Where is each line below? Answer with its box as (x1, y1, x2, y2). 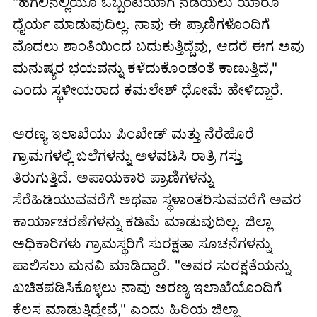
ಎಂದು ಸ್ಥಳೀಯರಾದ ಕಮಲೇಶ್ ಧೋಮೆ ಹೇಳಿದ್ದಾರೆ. (12, 81, 284, 99)
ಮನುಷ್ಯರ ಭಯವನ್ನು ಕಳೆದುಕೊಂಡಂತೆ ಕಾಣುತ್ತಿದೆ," (12, 59, 277, 77)
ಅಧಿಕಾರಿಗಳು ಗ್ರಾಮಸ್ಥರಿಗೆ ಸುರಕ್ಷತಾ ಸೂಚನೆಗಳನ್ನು (12, 235, 271, 253)
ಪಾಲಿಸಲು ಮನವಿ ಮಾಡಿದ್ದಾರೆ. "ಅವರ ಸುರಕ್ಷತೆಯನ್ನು (12, 257, 290, 275)
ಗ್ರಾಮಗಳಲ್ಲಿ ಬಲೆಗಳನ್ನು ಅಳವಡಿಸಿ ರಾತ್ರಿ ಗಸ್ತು (12, 147, 242, 165)
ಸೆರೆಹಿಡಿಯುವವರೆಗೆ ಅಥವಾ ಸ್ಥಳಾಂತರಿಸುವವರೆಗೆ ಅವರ (12, 191, 301, 209)
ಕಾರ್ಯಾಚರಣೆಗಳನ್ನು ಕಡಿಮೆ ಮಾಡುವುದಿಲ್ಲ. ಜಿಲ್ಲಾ (12, 213, 272, 231)
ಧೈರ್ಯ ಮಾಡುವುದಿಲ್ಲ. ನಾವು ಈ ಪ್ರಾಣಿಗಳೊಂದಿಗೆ (12, 16, 270, 33)
